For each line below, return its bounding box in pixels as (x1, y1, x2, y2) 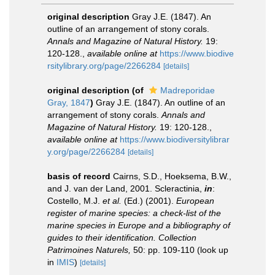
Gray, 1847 (47, 98, 90, 107)
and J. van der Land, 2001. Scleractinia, (47, 184, 204, 193)
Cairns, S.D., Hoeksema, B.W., (113, 171, 231, 181)
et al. (103, 196, 122, 206)
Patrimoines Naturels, (47, 245, 131, 255)
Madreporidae (160, 85, 215, 95)
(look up (195, 245, 228, 255)
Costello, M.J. (47, 196, 103, 206)
